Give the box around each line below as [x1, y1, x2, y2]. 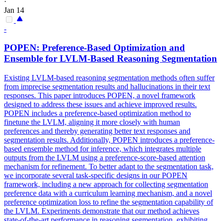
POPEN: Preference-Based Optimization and [4, 42, 185, 53]
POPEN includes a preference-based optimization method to [4, 109, 191, 117]
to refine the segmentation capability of [91, 197, 213, 206]
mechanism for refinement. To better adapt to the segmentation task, [4, 162, 214, 171]
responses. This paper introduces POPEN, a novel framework [4, 91, 195, 100]
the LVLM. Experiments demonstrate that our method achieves [4, 206, 199, 215]
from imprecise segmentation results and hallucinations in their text [4, 82, 210, 91]
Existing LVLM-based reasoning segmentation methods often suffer [4, 73, 215, 82]
